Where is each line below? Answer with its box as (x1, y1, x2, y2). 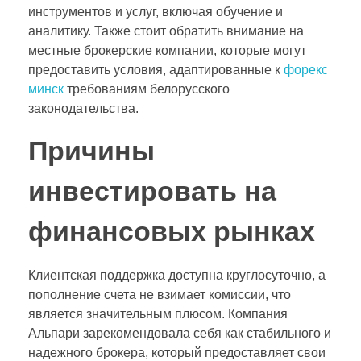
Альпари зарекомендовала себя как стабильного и (28, 326, 331, 340)
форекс (284, 63, 328, 77)
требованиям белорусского (64, 82, 230, 97)
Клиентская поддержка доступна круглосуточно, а (28, 268, 326, 282)
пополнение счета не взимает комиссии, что (28, 287, 291, 301)
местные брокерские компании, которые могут (28, 44, 306, 58)
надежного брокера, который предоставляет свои (28, 345, 326, 359)
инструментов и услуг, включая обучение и (28, 5, 283, 19)
